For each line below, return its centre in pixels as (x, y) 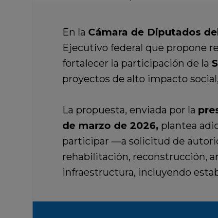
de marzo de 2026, (110, 126)
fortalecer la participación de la (137, 64)
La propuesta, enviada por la (130, 110)
